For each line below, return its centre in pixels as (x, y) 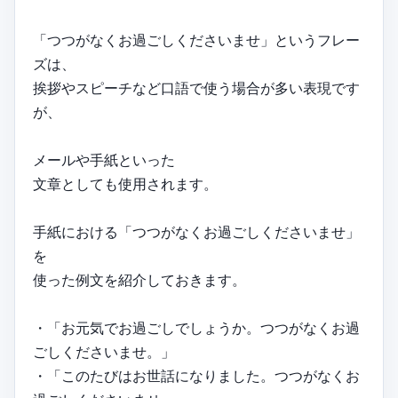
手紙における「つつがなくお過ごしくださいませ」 (196, 232)
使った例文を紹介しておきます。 (139, 280)
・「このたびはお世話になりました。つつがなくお (196, 376)
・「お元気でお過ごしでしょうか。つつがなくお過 (196, 328)
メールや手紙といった (104, 160)
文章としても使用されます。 (125, 184)
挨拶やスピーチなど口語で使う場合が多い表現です (196, 88)
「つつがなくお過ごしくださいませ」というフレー (196, 40)
